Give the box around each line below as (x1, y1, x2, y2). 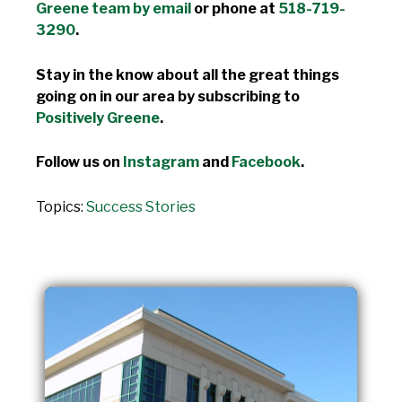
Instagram (123, 153, 199, 171)
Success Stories (86, 197, 196, 215)
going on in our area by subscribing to (36, 87, 300, 105)
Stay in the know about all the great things (36, 66, 339, 83)
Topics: (36, 197, 86, 215)
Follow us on (36, 153, 123, 171)
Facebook (232, 153, 301, 171)
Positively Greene (36, 109, 160, 127)
